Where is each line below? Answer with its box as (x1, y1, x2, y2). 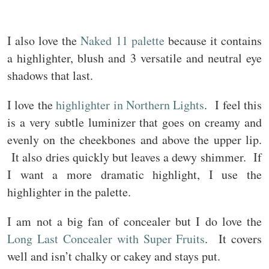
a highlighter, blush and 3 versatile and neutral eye (7, 49, 262, 66)
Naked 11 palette (80, 32, 165, 49)
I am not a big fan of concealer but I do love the (7, 213, 262, 229)
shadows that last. (7, 67, 93, 83)
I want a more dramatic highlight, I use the (7, 166, 262, 183)
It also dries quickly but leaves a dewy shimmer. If (7, 148, 262, 165)
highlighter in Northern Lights (56, 96, 205, 113)
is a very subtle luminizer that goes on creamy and (7, 113, 262, 130)
